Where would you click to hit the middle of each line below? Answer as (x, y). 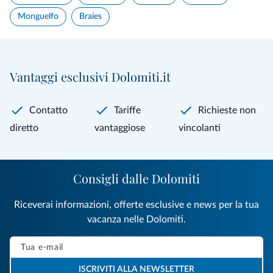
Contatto (48, 110)
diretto (24, 128)
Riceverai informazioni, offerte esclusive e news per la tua (136, 204)
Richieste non (227, 110)
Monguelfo (38, 16)
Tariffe (127, 110)
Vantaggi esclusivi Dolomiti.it (90, 76)
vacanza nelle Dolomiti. (136, 219)
